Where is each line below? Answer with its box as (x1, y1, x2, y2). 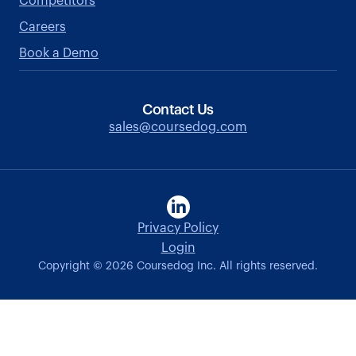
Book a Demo (19, 47, 99, 60)
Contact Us (142, 103, 214, 118)
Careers (19, 21, 66, 34)
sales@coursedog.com (109, 121, 247, 134)
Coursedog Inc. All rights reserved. (133, 261, 318, 273)
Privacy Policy (137, 222, 219, 235)
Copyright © (38, 261, 106, 273)
